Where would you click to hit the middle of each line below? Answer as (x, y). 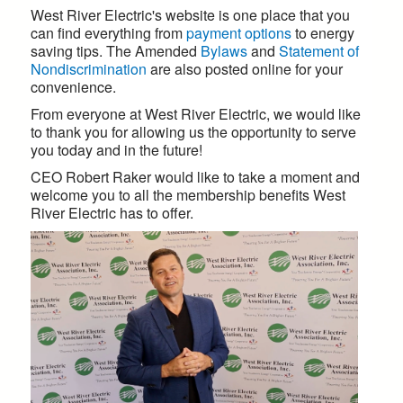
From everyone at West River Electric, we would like (196, 114)
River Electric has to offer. (114, 213)
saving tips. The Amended (116, 51)
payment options (239, 33)
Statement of (319, 51)
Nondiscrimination (89, 69)
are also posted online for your (246, 69)
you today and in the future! (116, 150)
